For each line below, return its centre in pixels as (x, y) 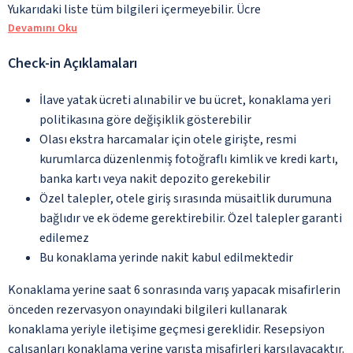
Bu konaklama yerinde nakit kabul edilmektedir (166, 257)
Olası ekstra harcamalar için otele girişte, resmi (168, 139)
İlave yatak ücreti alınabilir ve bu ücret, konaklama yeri (185, 100)
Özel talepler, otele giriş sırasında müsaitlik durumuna (186, 198)
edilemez (64, 238)
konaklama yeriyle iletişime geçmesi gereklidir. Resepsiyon (166, 329)
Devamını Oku (43, 28)
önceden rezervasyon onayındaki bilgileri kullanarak (147, 309)
